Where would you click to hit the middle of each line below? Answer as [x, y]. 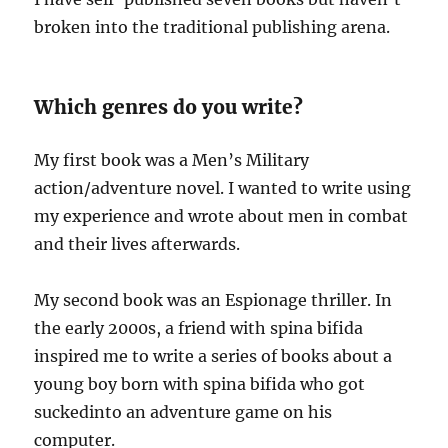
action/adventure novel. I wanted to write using [223, 187]
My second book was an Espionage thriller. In [213, 299]
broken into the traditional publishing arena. [212, 26]
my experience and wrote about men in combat [221, 215]
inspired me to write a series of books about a [213, 355]
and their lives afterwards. [137, 243]
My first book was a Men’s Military [172, 159]
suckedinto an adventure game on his [183, 411]
